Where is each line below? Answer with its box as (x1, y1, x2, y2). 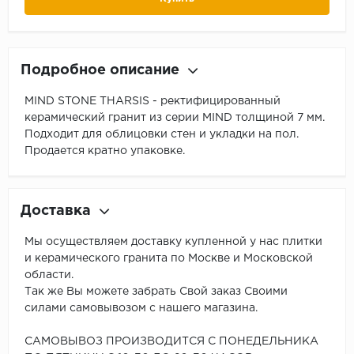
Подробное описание (21, 63, 179, 77)
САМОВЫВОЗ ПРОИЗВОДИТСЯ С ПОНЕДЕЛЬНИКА (24, 336, 318, 346)
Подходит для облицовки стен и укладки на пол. (24, 129, 299, 139)
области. (24, 269, 73, 280)
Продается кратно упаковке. (24, 145, 185, 156)
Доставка (21, 204, 91, 217)
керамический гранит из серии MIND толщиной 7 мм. (24, 112, 325, 122)
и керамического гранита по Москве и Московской (24, 253, 313, 263)
